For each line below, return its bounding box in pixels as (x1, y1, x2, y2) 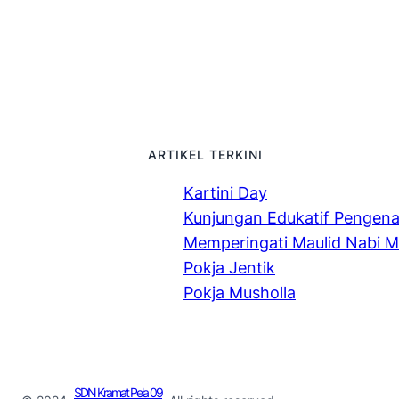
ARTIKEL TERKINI (148, 146, 263, 162)
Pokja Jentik (183, 257, 275, 277)
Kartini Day (183, 183, 267, 202)
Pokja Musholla (183, 282, 296, 302)
